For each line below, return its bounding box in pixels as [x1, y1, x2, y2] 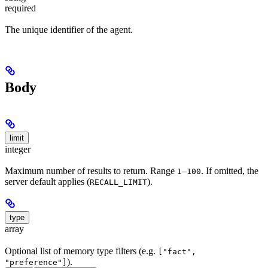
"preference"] [5, 257, 67, 267]
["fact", [158, 246, 196, 256]
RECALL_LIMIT [90, 178, 147, 187]
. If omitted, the [201, 166, 258, 176]
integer [5, 144, 31, 155]
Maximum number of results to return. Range [5, 166, 177, 176]
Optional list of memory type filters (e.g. [5, 245, 158, 256]
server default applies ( [5, 176, 90, 187]
